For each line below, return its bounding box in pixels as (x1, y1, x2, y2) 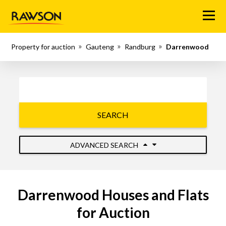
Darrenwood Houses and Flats (17, 186, 209, 203)
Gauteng (86, 42, 115, 51)
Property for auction (11, 42, 76, 51)
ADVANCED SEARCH (70, 140, 140, 149)
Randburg (125, 42, 156, 51)
